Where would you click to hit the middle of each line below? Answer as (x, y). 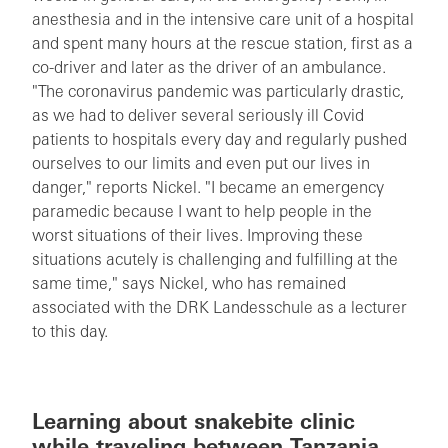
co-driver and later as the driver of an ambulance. (209, 69)
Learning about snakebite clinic (193, 423)
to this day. (70, 333)
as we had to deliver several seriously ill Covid (198, 117)
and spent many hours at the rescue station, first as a (222, 45)
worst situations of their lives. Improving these (197, 237)
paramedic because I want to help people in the (202, 213)
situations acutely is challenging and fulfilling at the (215, 261)
